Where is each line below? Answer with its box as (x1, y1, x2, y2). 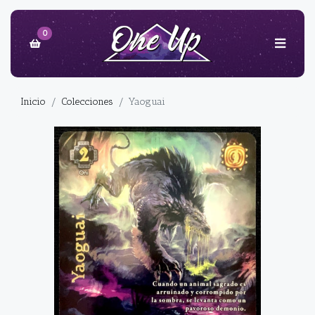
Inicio (20, 96, 46, 108)
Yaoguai (129, 96, 165, 108)
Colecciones (61, 96, 113, 108)
